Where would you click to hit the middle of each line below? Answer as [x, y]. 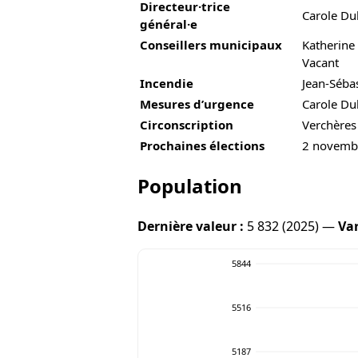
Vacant [320, 62]
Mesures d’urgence [197, 103]
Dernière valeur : [191, 227]
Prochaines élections [202, 145]
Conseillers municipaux [211, 44]
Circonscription [187, 124]
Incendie [167, 83]
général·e [169, 24]
